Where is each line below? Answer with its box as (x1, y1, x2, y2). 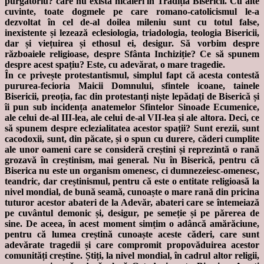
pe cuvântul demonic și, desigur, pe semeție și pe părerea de (5, 208, 259, 219)
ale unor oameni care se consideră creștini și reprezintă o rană (5, 144, 259, 155)
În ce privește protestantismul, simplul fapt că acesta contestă (5, 70, 259, 81)
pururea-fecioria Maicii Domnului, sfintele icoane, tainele (5, 81, 259, 91)
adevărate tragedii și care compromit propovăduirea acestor (5, 240, 259, 250)
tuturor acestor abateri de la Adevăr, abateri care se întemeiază (5, 197, 259, 208)
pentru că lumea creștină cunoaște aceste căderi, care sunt (5, 229, 259, 240)
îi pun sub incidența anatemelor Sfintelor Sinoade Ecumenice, (5, 102, 259, 113)
